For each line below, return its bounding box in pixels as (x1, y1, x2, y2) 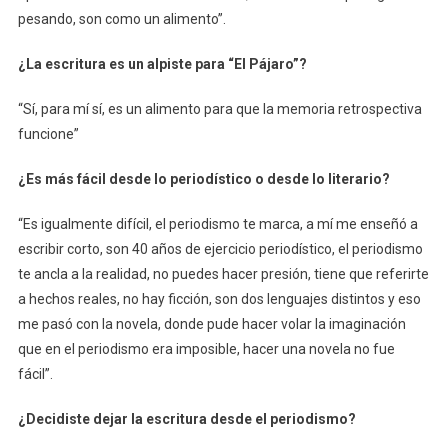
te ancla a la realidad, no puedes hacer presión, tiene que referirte (17, 265, 429, 282)
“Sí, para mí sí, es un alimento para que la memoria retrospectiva (17, 100, 422, 117)
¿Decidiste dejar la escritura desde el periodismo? (17, 410, 356, 427)
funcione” (17, 125, 79, 142)
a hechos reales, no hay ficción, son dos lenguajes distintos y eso (17, 290, 421, 307)
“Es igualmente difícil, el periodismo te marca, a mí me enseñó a (17, 215, 418, 232)
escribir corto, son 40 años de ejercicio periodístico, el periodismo (17, 240, 423, 257)
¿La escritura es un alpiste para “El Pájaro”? (17, 55, 307, 72)
